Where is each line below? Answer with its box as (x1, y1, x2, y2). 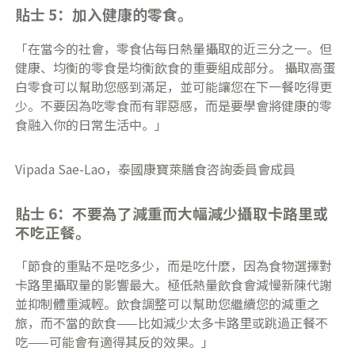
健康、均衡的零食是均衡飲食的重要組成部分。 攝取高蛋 (15, 57, 336, 77)
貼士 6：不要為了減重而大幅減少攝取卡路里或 (15, 201, 329, 223)
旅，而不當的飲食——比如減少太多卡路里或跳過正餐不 (15, 313, 329, 333)
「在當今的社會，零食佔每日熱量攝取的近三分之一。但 (15, 38, 333, 58)
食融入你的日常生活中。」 (15, 114, 168, 134)
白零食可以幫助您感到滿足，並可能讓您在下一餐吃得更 (15, 76, 333, 96)
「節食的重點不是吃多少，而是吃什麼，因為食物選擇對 (15, 256, 333, 276)
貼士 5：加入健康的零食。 (15, 2, 193, 25)
